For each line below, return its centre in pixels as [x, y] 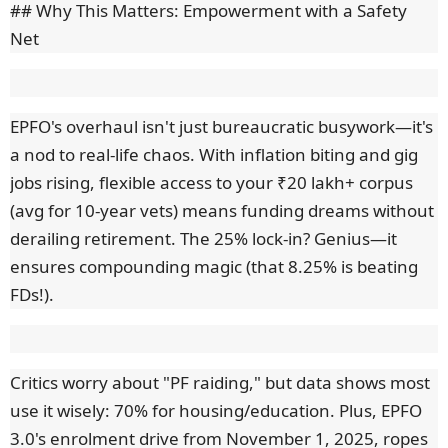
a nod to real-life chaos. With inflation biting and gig [214, 155]
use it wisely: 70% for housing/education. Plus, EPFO [216, 411]
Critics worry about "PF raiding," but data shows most [220, 383]
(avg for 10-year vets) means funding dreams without [222, 211]
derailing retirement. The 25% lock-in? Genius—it [203, 239]
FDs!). [32, 295]
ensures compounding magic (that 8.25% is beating [214, 267]
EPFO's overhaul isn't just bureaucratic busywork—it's [221, 127]
